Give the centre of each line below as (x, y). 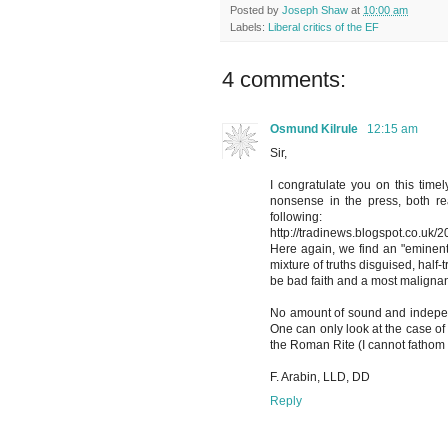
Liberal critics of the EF (323, 27)
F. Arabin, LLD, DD (320, 377)
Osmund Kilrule (315, 129)
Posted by (256, 10)
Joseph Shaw (315, 10)
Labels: (249, 27)
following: (296, 217)
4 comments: (284, 80)
